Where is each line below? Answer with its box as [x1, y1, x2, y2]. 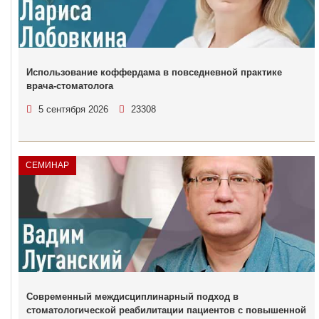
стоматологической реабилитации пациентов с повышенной [26, 305, 306, 315]
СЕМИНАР [26, 160, 69, 170]
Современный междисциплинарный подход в [26, 291, 239, 302]
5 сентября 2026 [38, 104, 108, 115]
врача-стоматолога [26, 80, 113, 91]
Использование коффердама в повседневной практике [26, 67, 282, 78]
